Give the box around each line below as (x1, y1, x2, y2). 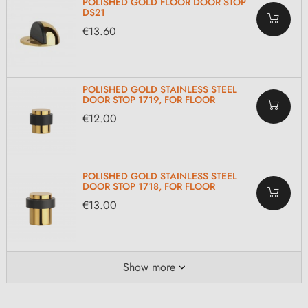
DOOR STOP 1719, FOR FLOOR (82, 92, 215, 107)
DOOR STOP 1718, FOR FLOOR (82, 179, 215, 194)
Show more (122, 258, 175, 275)
